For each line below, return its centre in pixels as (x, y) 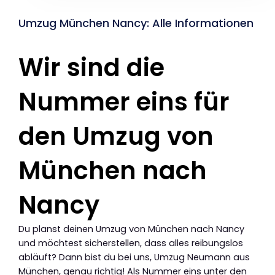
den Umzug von (116, 136)
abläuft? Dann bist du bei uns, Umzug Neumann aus (134, 257)
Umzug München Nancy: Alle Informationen (136, 23)
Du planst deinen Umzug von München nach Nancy (131, 229)
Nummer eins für (124, 102)
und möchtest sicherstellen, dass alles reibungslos (131, 243)
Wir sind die (91, 67)
